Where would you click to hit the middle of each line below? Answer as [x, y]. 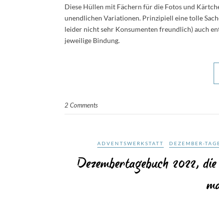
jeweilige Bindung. [92, 40]
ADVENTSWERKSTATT [131, 143]
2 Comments [81, 105]
